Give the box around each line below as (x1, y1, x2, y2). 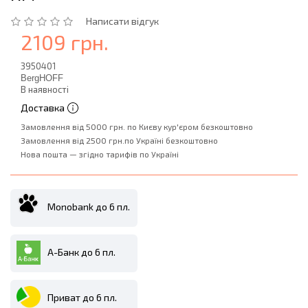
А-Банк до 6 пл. (47, 246, 115, 258)
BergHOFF (21, 73, 63, 83)
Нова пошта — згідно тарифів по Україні (21, 149, 179, 159)
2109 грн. (21, 30, 109, 54)
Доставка (21, 102, 65, 113)
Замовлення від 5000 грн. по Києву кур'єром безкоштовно (21, 122, 253, 131)
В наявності (21, 84, 69, 95)
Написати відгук (86, 15, 159, 27)
